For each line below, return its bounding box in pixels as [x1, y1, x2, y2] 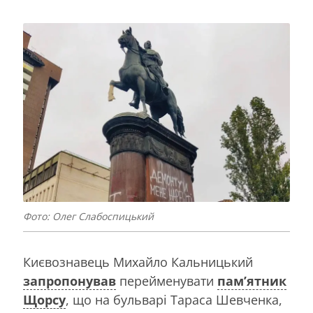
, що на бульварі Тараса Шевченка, [66, 291, 282, 309]
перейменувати [116, 272, 217, 290]
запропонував [23, 272, 116, 290]
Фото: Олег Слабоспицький [23, 210, 154, 224]
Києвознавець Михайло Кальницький [23, 254, 253, 271]
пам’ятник [217, 272, 286, 290]
